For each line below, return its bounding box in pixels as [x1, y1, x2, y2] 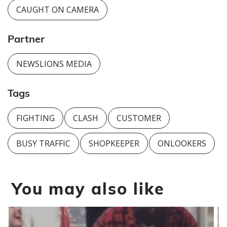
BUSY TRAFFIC [16, 138, 70, 149]
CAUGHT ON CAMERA [16, 4, 99, 16]
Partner [8, 32, 45, 46]
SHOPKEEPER [88, 138, 139, 149]
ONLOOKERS [157, 138, 206, 149]
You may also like [12, 178, 165, 199]
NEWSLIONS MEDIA [16, 58, 92, 70]
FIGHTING [16, 112, 55, 124]
